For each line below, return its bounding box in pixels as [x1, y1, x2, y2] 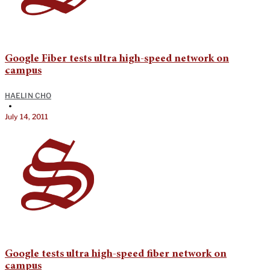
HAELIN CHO [5, 91, 51, 101]
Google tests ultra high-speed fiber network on [5, 249, 227, 260]
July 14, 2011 [5, 112, 49, 122]
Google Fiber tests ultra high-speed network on [5, 54, 229, 65]
